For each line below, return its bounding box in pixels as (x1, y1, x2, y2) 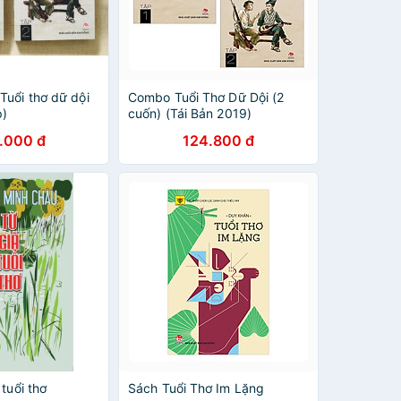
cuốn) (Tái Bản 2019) (128, 106, 252, 121)
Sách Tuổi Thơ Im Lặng (128, 380, 265, 396)
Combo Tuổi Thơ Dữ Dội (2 (128, 90, 285, 105)
